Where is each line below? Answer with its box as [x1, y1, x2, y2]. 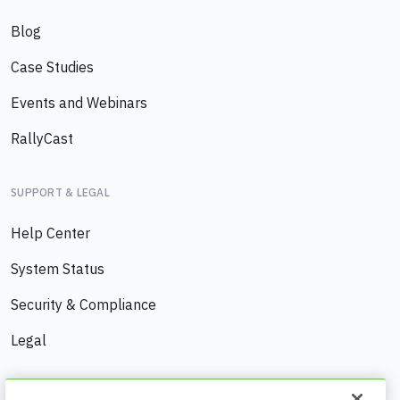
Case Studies [11, 58, 94, 77]
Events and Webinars [11, 94, 147, 112]
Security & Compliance [11, 296, 156, 314]
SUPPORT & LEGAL [11, 186, 110, 200]
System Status [11, 260, 104, 279]
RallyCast [11, 129, 73, 148]
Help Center [11, 224, 90, 243]
